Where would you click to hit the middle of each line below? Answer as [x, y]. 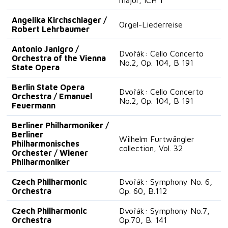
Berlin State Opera [48, 87]
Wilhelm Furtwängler [157, 139]
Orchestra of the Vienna [59, 58]
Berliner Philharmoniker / [61, 125]
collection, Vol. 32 [151, 148]
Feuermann [34, 105]
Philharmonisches [46, 143]
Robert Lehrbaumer [51, 29]
